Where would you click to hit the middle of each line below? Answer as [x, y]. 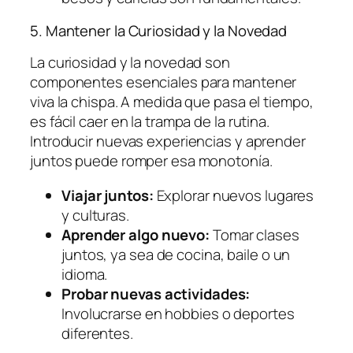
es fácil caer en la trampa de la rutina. [150, 122]
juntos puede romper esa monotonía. [151, 161]
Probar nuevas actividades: [156, 294]
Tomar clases [255, 234]
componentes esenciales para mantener [163, 82]
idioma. [85, 274]
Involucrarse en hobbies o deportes [178, 313]
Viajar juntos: [108, 195]
